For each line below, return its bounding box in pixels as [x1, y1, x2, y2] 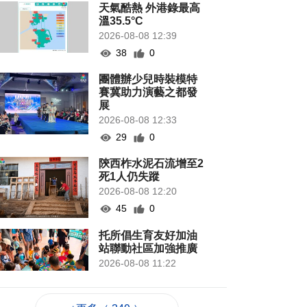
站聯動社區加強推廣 [99, 243, 198, 255]
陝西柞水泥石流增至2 [99, 158, 204, 170]
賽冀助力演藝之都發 [99, 86, 198, 99]
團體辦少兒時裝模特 [99, 73, 198, 86]
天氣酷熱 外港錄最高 [99, 2, 201, 14]
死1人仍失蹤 [99, 171, 160, 183]
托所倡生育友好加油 [99, 230, 198, 242]
